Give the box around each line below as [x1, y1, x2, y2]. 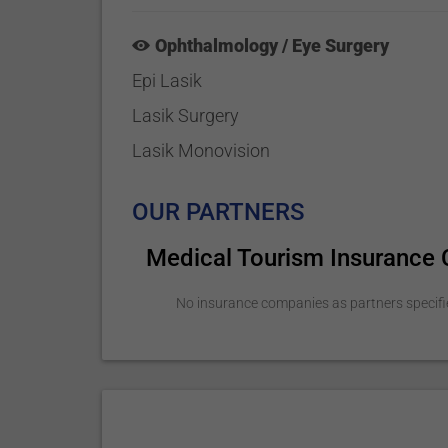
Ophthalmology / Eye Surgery [155, 35, 390, 56]
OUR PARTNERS [132, 198, 306, 226]
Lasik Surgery [132, 105, 240, 126]
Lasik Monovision [132, 140, 271, 161]
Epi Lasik [132, 70, 203, 91]
